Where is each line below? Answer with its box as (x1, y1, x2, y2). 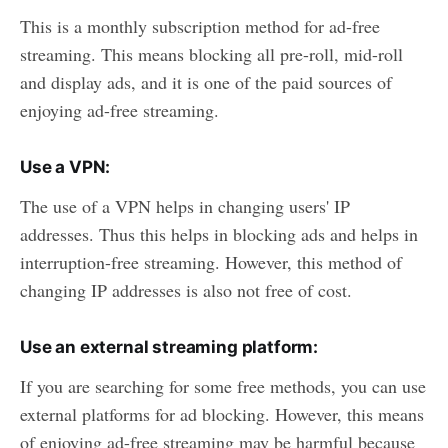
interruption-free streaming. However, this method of (20, 249, 402, 274)
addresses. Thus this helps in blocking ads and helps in (20, 221, 418, 246)
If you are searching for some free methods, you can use (20, 373, 426, 398)
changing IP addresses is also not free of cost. (20, 277, 352, 302)
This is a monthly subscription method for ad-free (20, 13, 380, 38)
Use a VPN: (20, 156, 111, 177)
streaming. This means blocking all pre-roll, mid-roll (20, 41, 403, 66)
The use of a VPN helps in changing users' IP (20, 193, 350, 218)
